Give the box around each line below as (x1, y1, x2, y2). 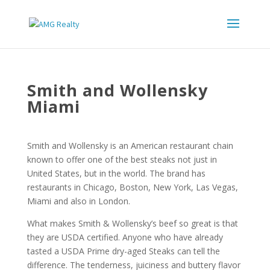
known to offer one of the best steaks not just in (27, 154, 217, 165)
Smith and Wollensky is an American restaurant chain (27, 140, 233, 151)
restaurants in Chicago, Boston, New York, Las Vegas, (27, 181, 238, 193)
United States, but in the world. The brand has (27, 168, 206, 179)
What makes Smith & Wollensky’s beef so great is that (27, 218, 238, 229)
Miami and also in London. (27, 195, 130, 207)
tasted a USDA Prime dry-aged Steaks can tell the (27, 245, 220, 257)
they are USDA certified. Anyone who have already (27, 231, 223, 243)
